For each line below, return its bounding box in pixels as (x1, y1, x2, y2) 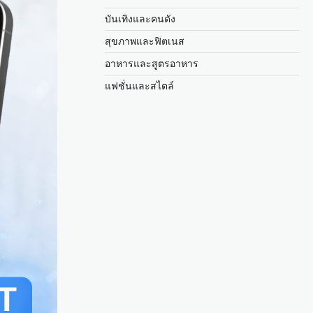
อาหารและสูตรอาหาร (105, 58, 198, 69)
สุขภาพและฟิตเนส (105, 36, 184, 47)
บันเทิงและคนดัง (105, 13, 175, 24)
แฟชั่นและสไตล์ (105, 80, 174, 92)
